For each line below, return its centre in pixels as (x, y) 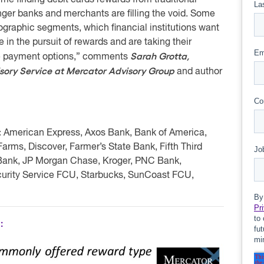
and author (198, 72)
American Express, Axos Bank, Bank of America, (104, 133)
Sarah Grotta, (160, 57)
